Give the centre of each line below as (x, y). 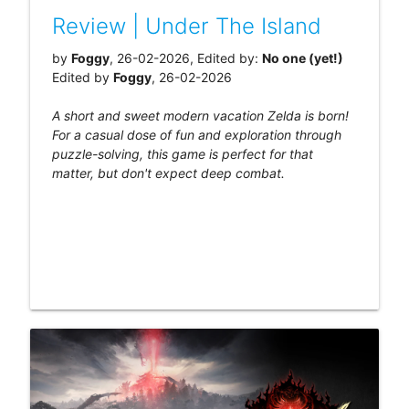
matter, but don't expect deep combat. (168, 173)
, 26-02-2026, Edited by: (185, 58)
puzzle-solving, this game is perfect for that (182, 153)
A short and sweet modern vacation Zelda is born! (200, 115)
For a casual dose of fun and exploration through (196, 134)
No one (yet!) (302, 58)
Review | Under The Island (186, 26)
